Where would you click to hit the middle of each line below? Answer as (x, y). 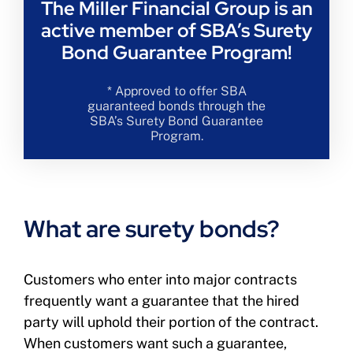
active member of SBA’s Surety (176, 30)
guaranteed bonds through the (176, 106)
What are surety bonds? (151, 229)
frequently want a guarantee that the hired (161, 301)
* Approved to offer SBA (176, 91)
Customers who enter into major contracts (160, 280)
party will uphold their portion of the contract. (171, 322)
